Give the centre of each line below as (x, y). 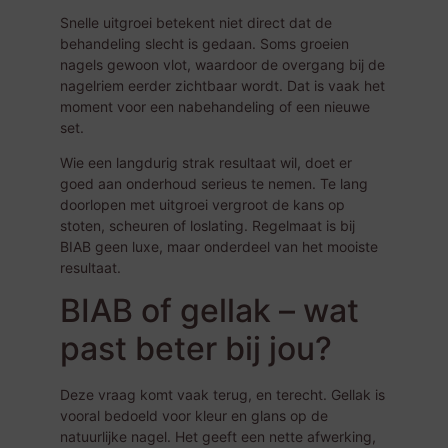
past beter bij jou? (196, 349)
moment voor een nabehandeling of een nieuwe (215, 106)
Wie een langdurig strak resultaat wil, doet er (206, 162)
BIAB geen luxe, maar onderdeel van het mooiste (219, 246)
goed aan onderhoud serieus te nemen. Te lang (214, 183)
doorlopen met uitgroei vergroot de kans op (202, 204)
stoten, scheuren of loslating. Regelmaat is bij (207, 225)
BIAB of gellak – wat (209, 311)
